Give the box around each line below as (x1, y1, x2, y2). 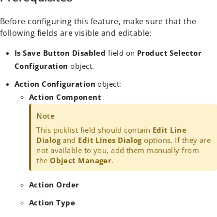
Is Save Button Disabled (15, 48, 106, 58)
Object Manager (50, 155, 112, 165)
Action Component (29, 92, 102, 102)
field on (106, 48, 137, 58)
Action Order (29, 179, 79, 189)
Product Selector (137, 48, 202, 58)
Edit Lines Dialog (78, 135, 142, 145)
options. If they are (141, 135, 211, 145)
